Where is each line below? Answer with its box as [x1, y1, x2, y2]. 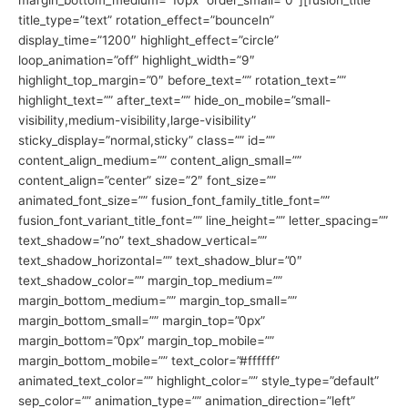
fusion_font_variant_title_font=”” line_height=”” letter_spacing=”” [18, 213, 388, 229]
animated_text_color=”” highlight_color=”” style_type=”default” [18, 373, 379, 389]
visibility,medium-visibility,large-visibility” [18, 113, 256, 128]
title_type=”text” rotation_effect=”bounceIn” [18, 13, 274, 28]
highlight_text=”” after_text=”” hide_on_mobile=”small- [18, 93, 331, 108]
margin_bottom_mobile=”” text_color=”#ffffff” [18, 353, 280, 369]
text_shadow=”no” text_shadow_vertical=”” [18, 233, 267, 249]
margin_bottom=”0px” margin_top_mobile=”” [18, 333, 274, 349]
